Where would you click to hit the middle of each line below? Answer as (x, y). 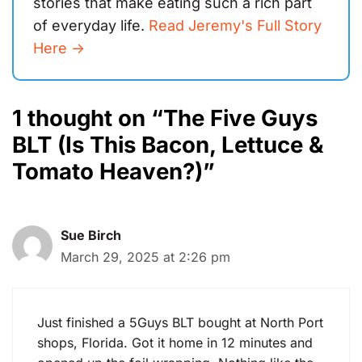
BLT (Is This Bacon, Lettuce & (168, 145)
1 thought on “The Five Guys (165, 118)
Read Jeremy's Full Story (235, 26)
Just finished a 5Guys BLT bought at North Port (180, 323)
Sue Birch (91, 236)
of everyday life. (91, 26)
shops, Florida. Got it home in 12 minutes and (175, 343)
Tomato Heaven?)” (114, 172)
